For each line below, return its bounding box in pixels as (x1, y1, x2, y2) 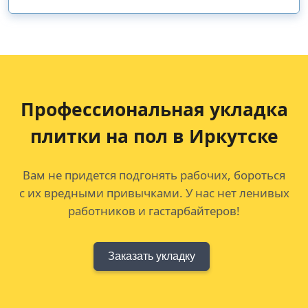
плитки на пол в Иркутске (30, 124, 278, 149)
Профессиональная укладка (20, 97, 288, 122)
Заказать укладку (107, 250, 195, 263)
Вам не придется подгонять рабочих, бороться (23, 167, 285, 184)
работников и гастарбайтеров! (68, 203, 240, 219)
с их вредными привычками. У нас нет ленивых (19, 185, 289, 201)
